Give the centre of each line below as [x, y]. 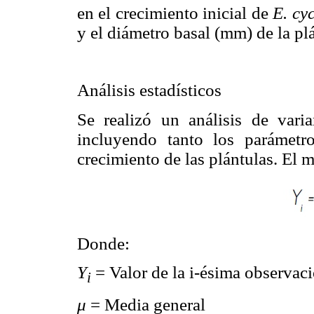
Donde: [103, 244]
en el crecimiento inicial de [175, 13]
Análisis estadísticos [149, 90]
